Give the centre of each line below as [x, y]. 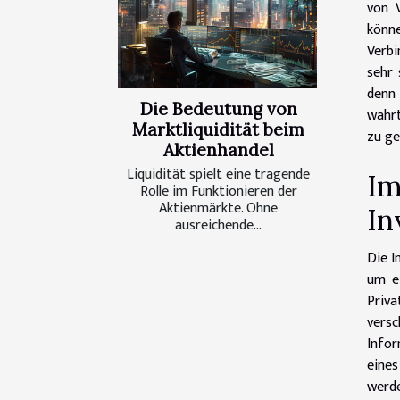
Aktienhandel [218, 150]
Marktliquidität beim [218, 130]
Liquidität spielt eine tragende [218, 175]
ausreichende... [218, 226]
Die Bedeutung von [218, 109]
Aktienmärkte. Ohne [218, 209]
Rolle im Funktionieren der [218, 192]
